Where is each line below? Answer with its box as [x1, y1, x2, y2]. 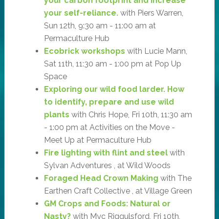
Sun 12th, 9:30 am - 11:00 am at [44, 21, 156, 30]
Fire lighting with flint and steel [44, 148, 170, 157]
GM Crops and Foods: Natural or [44, 198, 171, 208]
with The [158, 173, 192, 183]
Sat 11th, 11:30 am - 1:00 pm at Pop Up [44, 59, 181, 68]
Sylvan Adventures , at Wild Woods [44, 160, 171, 170]
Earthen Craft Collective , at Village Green [44, 186, 192, 196]
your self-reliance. [44, 8, 118, 18]
